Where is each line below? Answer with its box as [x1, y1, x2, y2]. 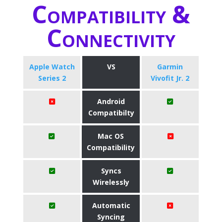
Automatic [92, 201, 130, 210]
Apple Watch [29, 62, 75, 71]
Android [97, 97, 125, 106]
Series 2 [38, 73, 66, 83]
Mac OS [98, 131, 124, 141]
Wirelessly [93, 177, 129, 187]
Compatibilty [88, 108, 134, 117]
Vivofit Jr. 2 [151, 73, 190, 83]
